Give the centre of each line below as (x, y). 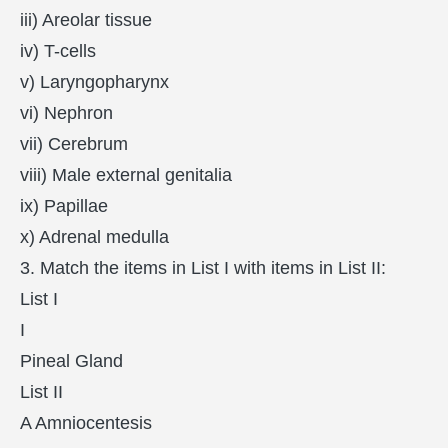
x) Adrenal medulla (94, 236)
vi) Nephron (66, 112)
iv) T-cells (58, 50)
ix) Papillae (64, 205)
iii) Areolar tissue (86, 19)
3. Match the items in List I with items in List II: (203, 267)
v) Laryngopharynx (94, 81)
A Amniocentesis (86, 422)
